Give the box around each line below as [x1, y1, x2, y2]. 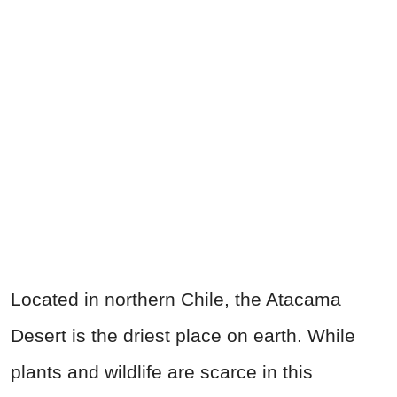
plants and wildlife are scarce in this [11, 361, 313, 382]
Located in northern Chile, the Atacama [11, 288, 341, 309]
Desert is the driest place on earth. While [11, 324, 355, 346]
